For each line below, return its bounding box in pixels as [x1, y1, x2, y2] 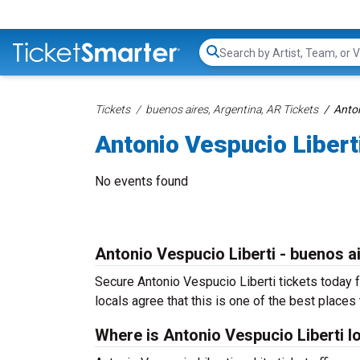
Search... [219, 52, 264, 68]
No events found [95, 174, 188, 189]
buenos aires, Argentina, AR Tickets [145, 103, 318, 116]
